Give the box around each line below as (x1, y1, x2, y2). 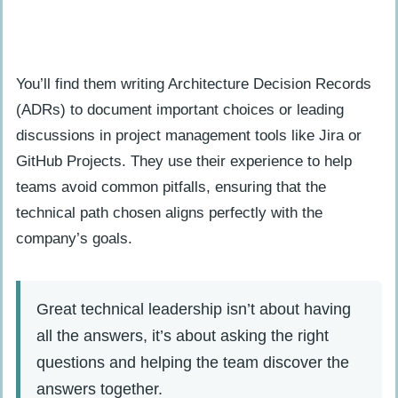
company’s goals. (16, 230, 132, 248)
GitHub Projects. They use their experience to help (16, 153, 352, 171)
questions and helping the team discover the (36, 353, 349, 372)
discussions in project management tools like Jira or (16, 127, 362, 145)
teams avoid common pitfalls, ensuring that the (16, 179, 326, 196)
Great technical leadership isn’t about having (36, 299, 351, 319)
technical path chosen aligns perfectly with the (16, 204, 322, 222)
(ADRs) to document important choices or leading (16, 101, 344, 119)
